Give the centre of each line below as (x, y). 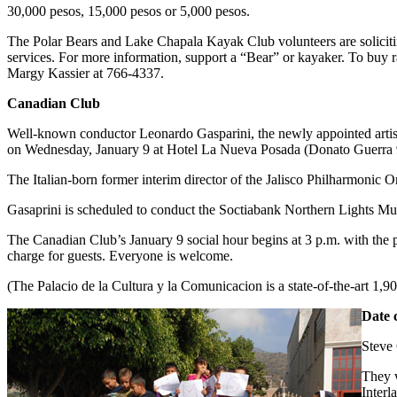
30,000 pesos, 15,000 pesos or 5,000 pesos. (128, 11)
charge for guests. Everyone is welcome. (120, 255)
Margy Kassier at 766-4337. (86, 73)
